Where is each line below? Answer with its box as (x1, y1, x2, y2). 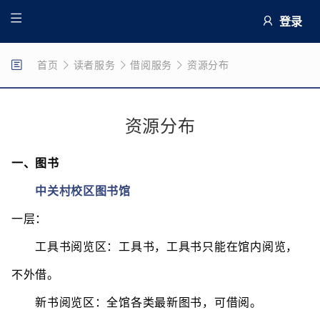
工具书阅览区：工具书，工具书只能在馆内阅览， (11, 241, 298, 253)
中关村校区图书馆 (35, 185, 131, 197)
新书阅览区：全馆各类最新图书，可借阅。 (11, 296, 262, 309)
